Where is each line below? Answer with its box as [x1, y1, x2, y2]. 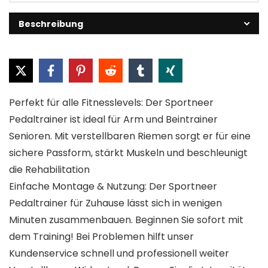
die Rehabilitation [9, 162, 90, 176]
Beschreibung [19, 17, 83, 30]
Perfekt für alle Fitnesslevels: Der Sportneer [9, 95, 214, 109]
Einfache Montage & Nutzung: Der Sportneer [9, 179, 217, 193]
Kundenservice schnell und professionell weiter [9, 246, 229, 260]
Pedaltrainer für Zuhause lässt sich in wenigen [9, 196, 222, 210]
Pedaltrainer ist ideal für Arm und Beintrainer [9, 112, 218, 126]
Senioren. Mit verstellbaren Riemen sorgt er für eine [9, 129, 251, 143]
